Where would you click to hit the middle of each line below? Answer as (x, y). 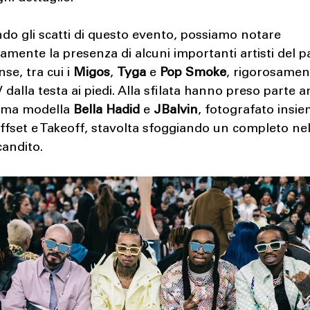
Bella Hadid (107, 110)
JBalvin (176, 110)
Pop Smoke (193, 73)
